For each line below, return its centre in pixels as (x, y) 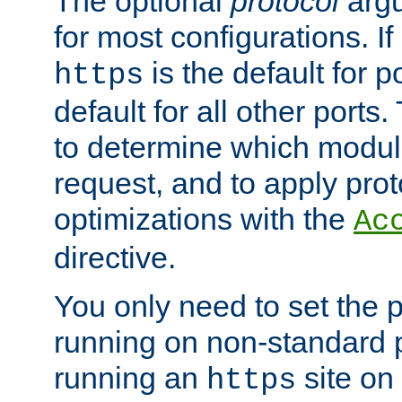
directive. (115, 257)
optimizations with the (204, 218)
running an (130, 377)
